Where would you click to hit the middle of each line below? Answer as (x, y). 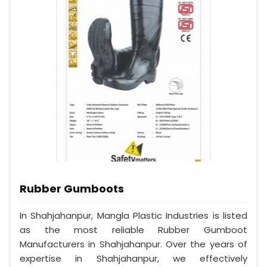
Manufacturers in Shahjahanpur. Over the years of (133, 244)
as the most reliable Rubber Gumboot (133, 230)
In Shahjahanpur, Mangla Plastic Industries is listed (133, 216)
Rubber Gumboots (72, 189)
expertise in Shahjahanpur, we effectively (133, 259)
